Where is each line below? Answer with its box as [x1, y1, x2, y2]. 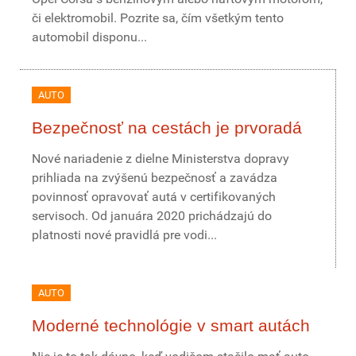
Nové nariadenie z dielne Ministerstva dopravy [32, 151, 289, 166]
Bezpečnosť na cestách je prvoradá [32, 118, 302, 137]
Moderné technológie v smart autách [32, 316, 310, 335]
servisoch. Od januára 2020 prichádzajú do [32, 208, 272, 223]
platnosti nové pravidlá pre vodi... [32, 227, 217, 242]
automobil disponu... [32, 29, 147, 44]
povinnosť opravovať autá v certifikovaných [32, 189, 276, 204]
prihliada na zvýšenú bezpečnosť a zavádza [32, 170, 277, 185]
